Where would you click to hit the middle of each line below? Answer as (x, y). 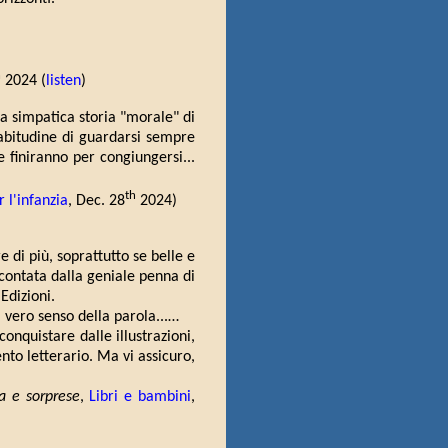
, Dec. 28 (96, 200)
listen (63, 81)
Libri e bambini (140, 396)
